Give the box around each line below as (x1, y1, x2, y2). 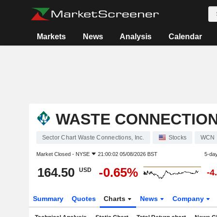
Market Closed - (36, 151, 76, 157)
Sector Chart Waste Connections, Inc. (42, 134, 144, 141)
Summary (32, 195, 63, 202)
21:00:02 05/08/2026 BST (97, 151, 157, 157)
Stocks (168, 134, 186, 141)
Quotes (71, 195, 96, 202)
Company (172, 195, 206, 202)
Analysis (120, 32, 152, 41)
